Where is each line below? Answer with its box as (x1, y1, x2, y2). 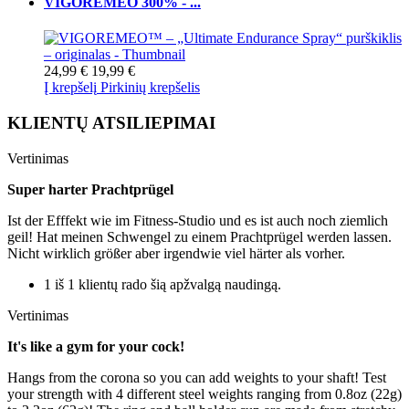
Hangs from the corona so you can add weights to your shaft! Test (7, 369, 386, 385)
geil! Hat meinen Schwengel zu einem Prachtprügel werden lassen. (7, 228, 392, 245)
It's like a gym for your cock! (7, 338, 184, 354)
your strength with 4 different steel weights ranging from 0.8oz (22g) (7, 385, 402, 402)
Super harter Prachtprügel (7, 181, 173, 197)
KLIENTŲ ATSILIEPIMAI (7, 112, 215, 132)
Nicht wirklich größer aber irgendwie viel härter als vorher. (7, 245, 345, 261)
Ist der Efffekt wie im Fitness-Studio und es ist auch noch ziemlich (7, 212, 388, 228)
